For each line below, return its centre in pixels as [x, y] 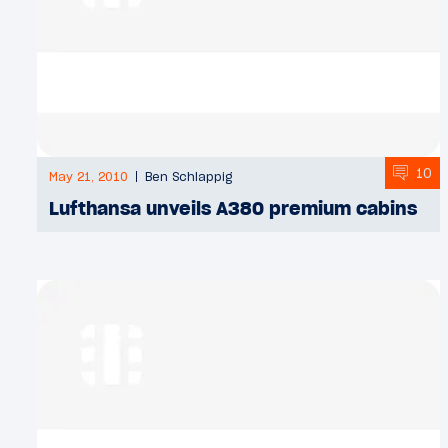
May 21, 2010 [88, 177]
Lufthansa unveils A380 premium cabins [233, 208]
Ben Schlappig [188, 177]
